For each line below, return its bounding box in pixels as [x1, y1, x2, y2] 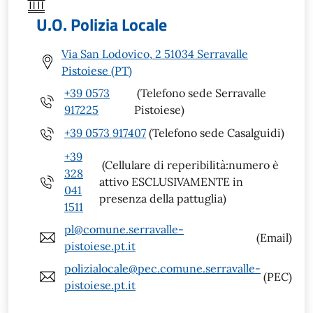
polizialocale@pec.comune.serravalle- [64, 261, 261, 275]
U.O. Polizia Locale [36, 11, 167, 37]
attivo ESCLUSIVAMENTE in [99, 174, 243, 189]
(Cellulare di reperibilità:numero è [99, 157, 279, 172]
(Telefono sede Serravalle [134, 85, 267, 100]
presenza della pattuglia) [99, 191, 226, 205]
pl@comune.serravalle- [64, 221, 184, 236]
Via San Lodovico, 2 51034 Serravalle [61, 46, 248, 61]
